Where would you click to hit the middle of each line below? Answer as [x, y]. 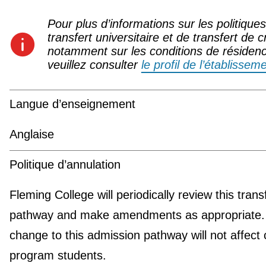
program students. [58, 255]
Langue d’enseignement [72, 104]
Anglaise [31, 134]
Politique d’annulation [65, 164]
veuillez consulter [94, 64]
